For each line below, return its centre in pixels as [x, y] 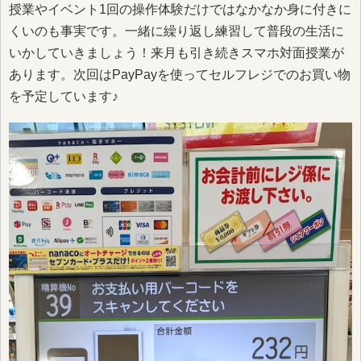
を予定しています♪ [64, 96]
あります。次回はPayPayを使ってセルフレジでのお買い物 [180, 74]
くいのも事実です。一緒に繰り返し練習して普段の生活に [176, 31]
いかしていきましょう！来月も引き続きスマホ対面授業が [176, 52]
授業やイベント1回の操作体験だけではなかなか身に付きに [180, 9]
